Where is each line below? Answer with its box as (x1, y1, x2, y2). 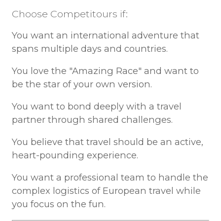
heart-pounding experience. (11, 149, 138, 161)
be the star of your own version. (11, 78, 152, 90)
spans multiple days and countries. (11, 42, 168, 54)
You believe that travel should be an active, (11, 136, 203, 148)
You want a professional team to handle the (11, 172, 208, 184)
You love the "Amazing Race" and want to (11, 65, 199, 76)
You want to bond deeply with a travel (11, 101, 182, 112)
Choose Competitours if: (11, 7, 128, 20)
